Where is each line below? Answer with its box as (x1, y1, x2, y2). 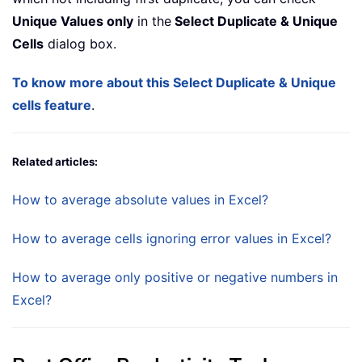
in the (133, 13, 171, 30)
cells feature (12, 97, 91, 114)
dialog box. (44, 36, 116, 53)
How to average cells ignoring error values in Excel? (12, 230, 331, 247)
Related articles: (12, 155, 98, 169)
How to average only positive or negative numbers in (12, 269, 338, 286)
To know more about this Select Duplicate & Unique (12, 74, 336, 91)
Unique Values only (12, 13, 133, 30)
